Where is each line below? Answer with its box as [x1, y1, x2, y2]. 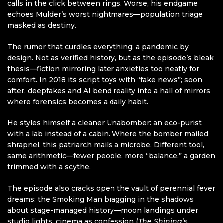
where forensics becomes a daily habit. [7, 97, 148, 107]
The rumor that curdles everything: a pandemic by [7, 42, 189, 52]
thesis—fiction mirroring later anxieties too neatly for [7, 64, 199, 74]
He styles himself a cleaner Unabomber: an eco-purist [7, 118, 202, 128]
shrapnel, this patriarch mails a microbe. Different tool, [7, 140, 204, 150]
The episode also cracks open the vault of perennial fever [7, 184, 215, 193]
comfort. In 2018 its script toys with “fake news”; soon [7, 75, 202, 85]
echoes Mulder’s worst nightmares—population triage [7, 10, 203, 19]
